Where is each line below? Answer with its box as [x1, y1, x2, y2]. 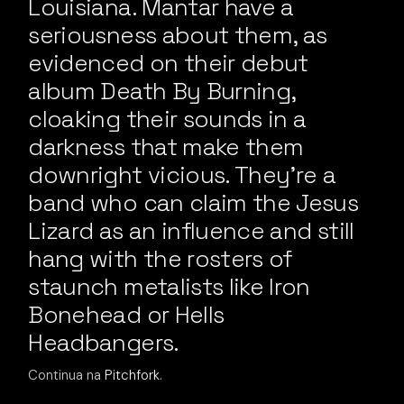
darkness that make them [28, 132, 304, 162]
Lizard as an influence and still [28, 216, 354, 246]
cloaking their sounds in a [28, 104, 307, 134]
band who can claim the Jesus [28, 188, 359, 218]
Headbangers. [28, 327, 179, 358]
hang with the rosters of [28, 243, 293, 274]
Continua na [28, 366, 106, 384]
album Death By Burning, [28, 76, 296, 106]
